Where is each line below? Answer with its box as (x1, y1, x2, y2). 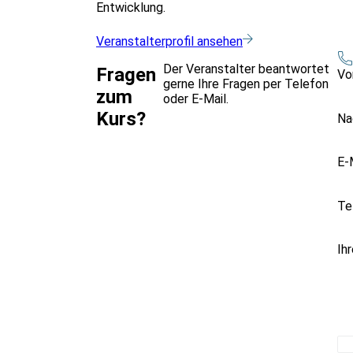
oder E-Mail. (163, 91, 229, 106)
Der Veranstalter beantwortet (163, 61, 330, 76)
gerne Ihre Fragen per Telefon (163, 76, 329, 91)
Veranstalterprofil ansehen (96, 33, 243, 49)
